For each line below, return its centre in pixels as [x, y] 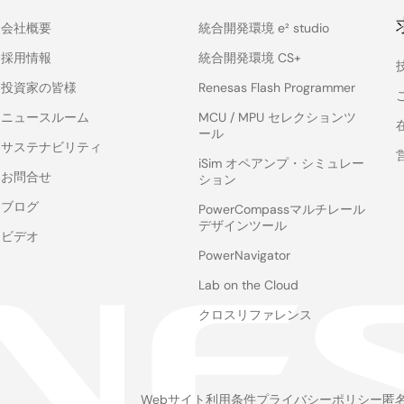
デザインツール [243, 225]
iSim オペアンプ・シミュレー [282, 163]
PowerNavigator [245, 255]
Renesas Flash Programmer [277, 87]
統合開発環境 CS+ [250, 57]
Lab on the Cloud [249, 285]
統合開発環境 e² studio [264, 28]
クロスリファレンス [256, 314]
